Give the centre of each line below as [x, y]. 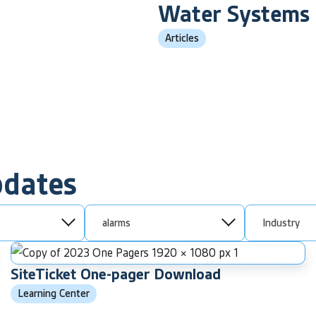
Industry [281, 223]
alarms [116, 223]
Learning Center [54, 293]
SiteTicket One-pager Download [116, 274]
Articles [182, 38]
